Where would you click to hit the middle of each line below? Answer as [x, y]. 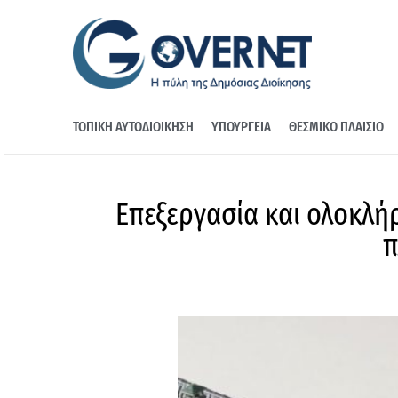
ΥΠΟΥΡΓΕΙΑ [241, 127]
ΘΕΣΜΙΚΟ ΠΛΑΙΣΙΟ [336, 127]
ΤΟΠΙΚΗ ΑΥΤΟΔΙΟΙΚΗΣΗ [133, 127]
